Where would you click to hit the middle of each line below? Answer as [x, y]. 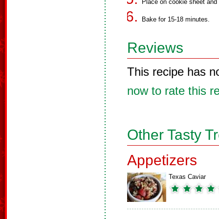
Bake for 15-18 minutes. [176, 19]
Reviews [155, 48]
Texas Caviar [187, 177]
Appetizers [162, 160]
